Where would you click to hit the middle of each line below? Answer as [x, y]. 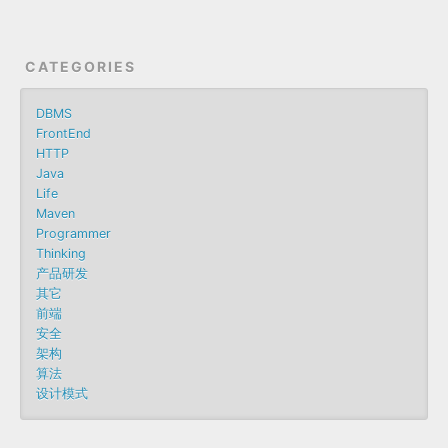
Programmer [73, 233]
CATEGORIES [80, 66]
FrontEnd [63, 133]
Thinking [61, 253]
